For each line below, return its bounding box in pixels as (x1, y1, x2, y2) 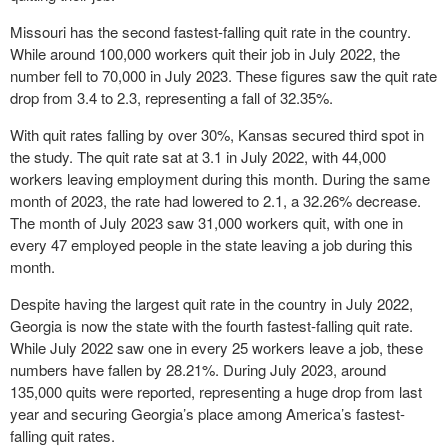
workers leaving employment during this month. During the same (10, 168, 430, 189)
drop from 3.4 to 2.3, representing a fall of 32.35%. (10, 87, 337, 108)
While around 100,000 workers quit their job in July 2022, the (10, 43, 400, 64)
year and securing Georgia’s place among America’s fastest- (10, 403, 405, 424)
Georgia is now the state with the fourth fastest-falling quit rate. (10, 315, 413, 336)
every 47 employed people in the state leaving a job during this (10, 234, 413, 255)
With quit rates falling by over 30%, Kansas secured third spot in (10, 124, 424, 145)
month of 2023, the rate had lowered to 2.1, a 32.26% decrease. (10, 190, 421, 211)
